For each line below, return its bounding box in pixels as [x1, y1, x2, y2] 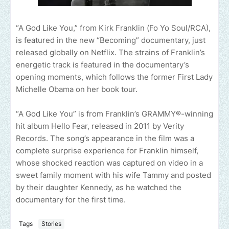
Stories [41, 220, 61, 228]
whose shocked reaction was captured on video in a [16, 157, 203, 168]
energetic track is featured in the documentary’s [16, 59, 189, 70]
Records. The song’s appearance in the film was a [16, 133, 194, 143]
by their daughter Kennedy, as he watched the [16, 182, 181, 192]
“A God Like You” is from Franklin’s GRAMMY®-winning [16, 108, 213, 119]
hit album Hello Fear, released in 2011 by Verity [16, 121, 184, 131]
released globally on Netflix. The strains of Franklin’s [16, 47, 205, 57]
